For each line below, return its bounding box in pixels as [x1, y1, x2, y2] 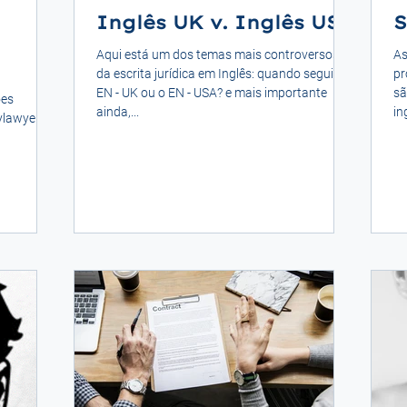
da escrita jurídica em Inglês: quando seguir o [96, 65, 348, 81]
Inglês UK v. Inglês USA [96, 10, 354, 34]
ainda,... [96, 104, 139, 119]
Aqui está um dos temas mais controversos [96, 46, 339, 62]
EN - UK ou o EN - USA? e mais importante [96, 84, 327, 100]
